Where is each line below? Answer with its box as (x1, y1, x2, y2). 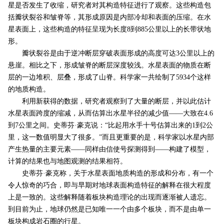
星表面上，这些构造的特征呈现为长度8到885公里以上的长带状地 (7, 25, 211, 33)
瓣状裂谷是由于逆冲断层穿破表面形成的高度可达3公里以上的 (7, 49, 214, 57)
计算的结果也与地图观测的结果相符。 (7, 157, 127, 165)
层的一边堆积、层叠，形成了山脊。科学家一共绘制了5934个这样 (7, 73, 211, 81)
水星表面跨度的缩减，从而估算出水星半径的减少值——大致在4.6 (7, 109, 213, 117)
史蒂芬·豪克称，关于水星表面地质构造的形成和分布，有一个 (7, 169, 213, 177)
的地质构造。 (7, 85, 50, 93)
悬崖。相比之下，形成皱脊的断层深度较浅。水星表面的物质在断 (7, 61, 211, 69)
